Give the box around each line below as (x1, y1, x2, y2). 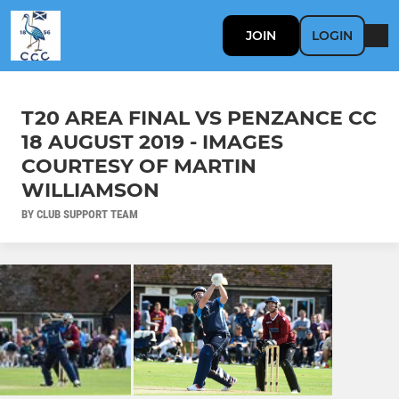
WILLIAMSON (21, 177, 159, 202)
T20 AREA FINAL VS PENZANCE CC (21, 105, 377, 130)
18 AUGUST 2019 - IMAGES (21, 129, 283, 154)
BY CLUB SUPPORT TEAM (21, 207, 138, 221)
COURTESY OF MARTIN (21, 153, 256, 178)
